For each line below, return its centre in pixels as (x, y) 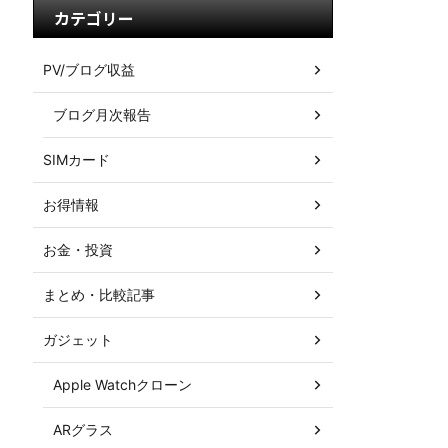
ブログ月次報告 (102, 114)
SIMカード (76, 159)
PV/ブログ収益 (89, 69)
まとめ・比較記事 (99, 294)
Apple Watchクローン (122, 384)
